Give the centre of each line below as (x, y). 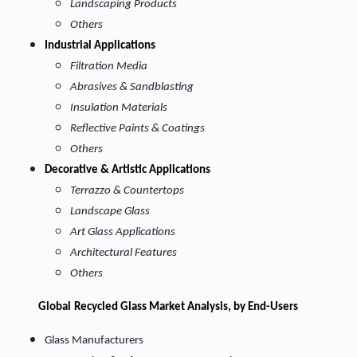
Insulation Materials (119, 108)
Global (55, 307)
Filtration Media (109, 67)
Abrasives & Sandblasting (132, 87)
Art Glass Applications (123, 232)
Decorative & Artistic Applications (127, 170)
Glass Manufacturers (94, 341)
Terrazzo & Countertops (127, 191)
